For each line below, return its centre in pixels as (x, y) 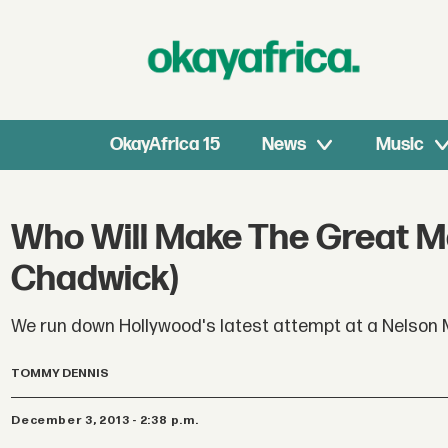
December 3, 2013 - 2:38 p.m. (109, 420)
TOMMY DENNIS (60, 374)
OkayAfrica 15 (165, 144)
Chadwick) (95, 280)
